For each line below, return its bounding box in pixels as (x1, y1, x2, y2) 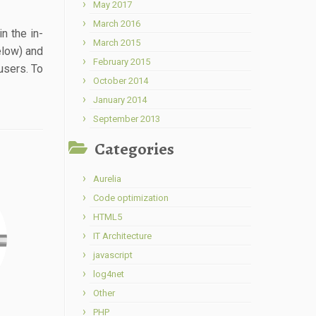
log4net (93, 269, 124, 279)
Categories (95, 138, 174, 160)
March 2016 (93, 18, 140, 29)
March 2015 (93, 37, 140, 48)
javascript (93, 250, 133, 260)
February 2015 (93, 56, 150, 67)
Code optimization (93, 193, 169, 203)
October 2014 (93, 75, 148, 86)
